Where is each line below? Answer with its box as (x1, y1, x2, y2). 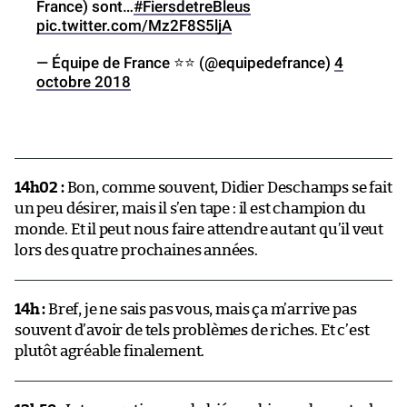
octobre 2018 (36, 72, 131, 91)
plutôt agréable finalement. (15, 342, 205, 359)
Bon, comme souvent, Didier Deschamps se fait (64, 179, 392, 195)
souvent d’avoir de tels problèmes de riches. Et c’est (15, 322, 370, 338)
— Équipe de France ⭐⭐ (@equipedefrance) (36, 53, 334, 72)
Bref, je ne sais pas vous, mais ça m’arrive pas (45, 301, 357, 317)
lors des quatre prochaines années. (15, 242, 258, 258)
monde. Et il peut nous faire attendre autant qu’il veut (15, 221, 384, 237)
